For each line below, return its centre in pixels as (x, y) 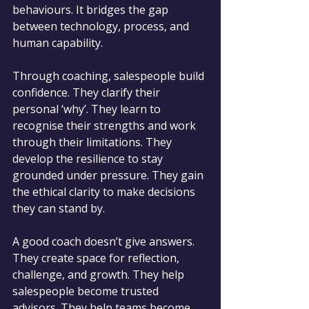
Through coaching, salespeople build (110, 76)
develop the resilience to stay (89, 158)
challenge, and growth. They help (100, 274)
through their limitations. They (93, 142)
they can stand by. (59, 208)
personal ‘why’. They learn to (88, 109)
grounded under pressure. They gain (109, 175)
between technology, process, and (102, 26)
